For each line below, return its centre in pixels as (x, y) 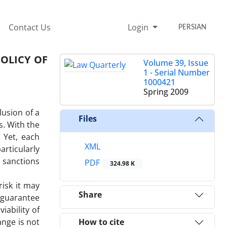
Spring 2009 (166, 91)
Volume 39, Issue (176, 63)
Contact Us (29, 27)
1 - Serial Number (177, 72)
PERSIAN (193, 27)
